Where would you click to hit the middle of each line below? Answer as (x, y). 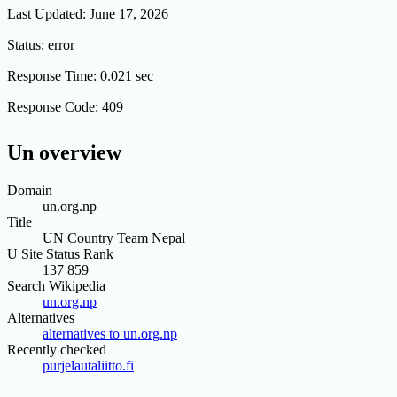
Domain (30, 190)
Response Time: (54, 76)
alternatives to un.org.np (110, 334)
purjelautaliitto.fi (88, 366)
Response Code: (54, 107)
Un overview (64, 153)
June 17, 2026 (129, 14)
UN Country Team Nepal (114, 238)
